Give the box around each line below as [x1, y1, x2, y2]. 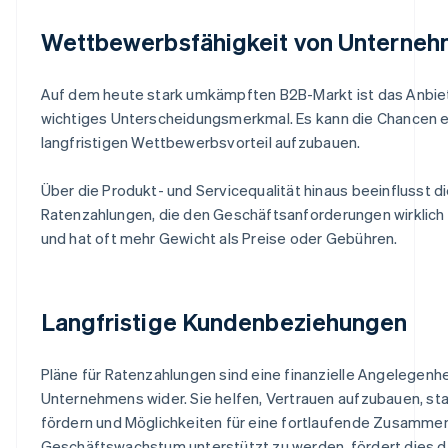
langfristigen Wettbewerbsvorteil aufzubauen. [40, 131, 361, 152]
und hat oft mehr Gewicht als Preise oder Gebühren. [40, 227, 398, 248]
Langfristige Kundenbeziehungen [40, 305, 408, 337]
